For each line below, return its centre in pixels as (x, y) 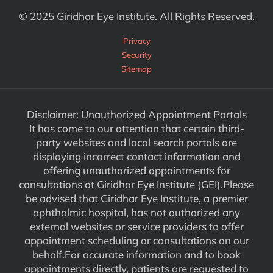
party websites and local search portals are (136, 142)
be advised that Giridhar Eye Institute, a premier (136, 198)
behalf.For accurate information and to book (136, 254)
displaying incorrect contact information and (136, 156)
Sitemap (136, 69)
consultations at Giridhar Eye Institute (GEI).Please (136, 184)
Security (136, 55)
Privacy (136, 41)
